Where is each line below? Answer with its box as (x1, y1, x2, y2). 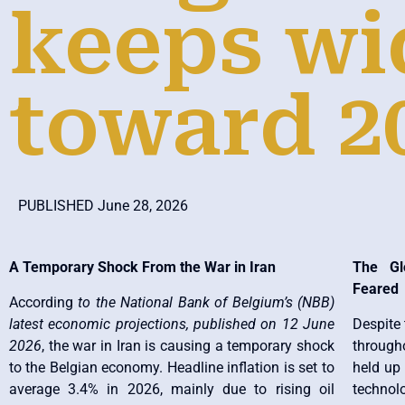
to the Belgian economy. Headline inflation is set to (9, 358, 334, 376)
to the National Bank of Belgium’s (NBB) (78, 293, 334, 311)
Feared (352, 280, 399, 298)
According (9, 293, 79, 311)
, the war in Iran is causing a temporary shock (42, 336, 334, 354)
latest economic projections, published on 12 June (9, 315, 334, 333)
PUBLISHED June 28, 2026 (18, 196, 188, 214)
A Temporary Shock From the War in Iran (9, 259, 276, 277)
